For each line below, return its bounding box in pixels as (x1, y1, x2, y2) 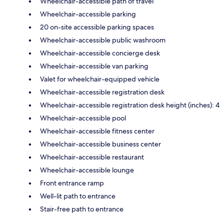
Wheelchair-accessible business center (40, 139, 161, 149)
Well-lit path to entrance (40, 191, 115, 201)
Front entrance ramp (40, 178, 104, 188)
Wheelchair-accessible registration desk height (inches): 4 (40, 100, 219, 110)
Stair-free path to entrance (40, 204, 123, 214)
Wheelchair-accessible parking (40, 9, 136, 19)
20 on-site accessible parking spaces (40, 22, 154, 32)
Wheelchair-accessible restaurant (40, 152, 144, 162)
